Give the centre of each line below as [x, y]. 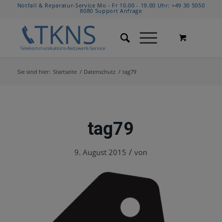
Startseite [65, 72]
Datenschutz [99, 72]
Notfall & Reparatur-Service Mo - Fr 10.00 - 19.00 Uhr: [94, 5]
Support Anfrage [118, 11]
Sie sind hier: [33, 72]
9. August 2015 [101, 152]
